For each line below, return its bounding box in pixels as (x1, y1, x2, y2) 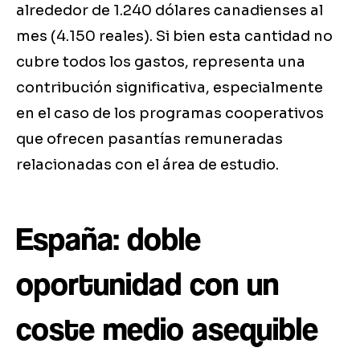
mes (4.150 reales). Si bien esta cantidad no (16, 27, 333, 46)
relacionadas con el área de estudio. (16, 156, 279, 174)
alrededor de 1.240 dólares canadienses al (16, 2, 323, 20)
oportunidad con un (16, 265, 279, 303)
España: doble (16, 220, 201, 258)
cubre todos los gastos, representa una (16, 53, 305, 72)
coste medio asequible (16, 310, 318, 348)
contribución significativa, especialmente (16, 79, 323, 97)
